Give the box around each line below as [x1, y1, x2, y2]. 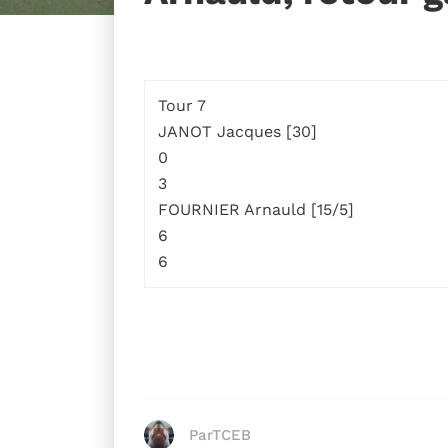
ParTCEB [189, 425, 251, 444]
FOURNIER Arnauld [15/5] [157, 200, 354, 219]
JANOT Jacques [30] [157, 122, 317, 141]
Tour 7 [157, 96, 206, 115]
